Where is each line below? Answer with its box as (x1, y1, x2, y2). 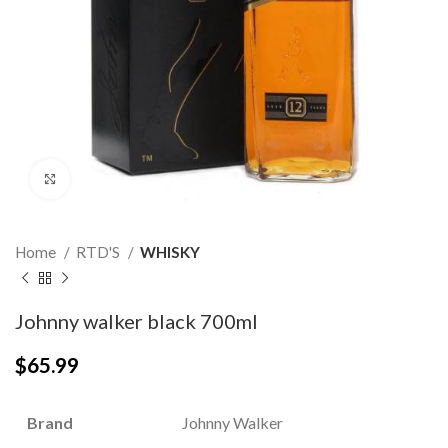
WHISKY (140, 243, 200, 261)
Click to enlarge (70, 171, 170, 187)
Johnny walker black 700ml (15, 309, 258, 333)
